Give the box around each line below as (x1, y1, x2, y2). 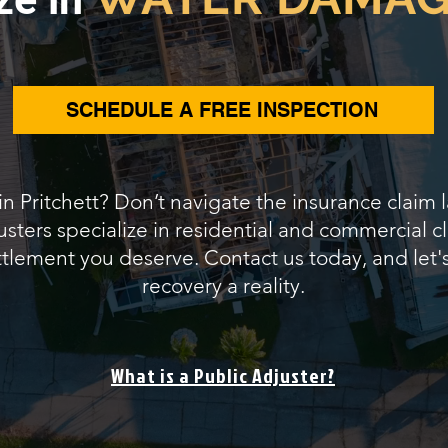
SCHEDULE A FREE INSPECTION (65, 98, 378, 122)
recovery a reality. (142, 273, 305, 298)
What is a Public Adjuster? (111, 361, 335, 389)
